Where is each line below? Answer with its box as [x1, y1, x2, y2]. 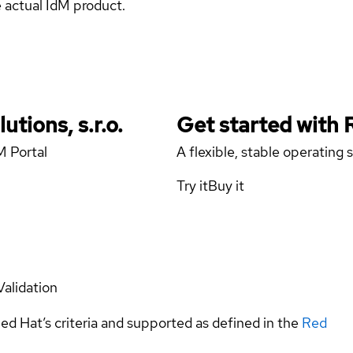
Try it [176, 176, 208, 195]
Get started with [176, 111, 344, 139]
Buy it [208, 176, 244, 195]
